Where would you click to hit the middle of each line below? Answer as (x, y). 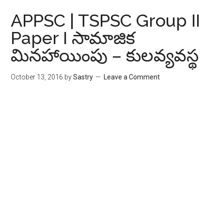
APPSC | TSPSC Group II (106, 20)
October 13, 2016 (37, 77)
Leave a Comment (132, 77)
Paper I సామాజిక (73, 38)
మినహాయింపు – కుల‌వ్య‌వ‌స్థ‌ (105, 55)
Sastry (83, 77)
